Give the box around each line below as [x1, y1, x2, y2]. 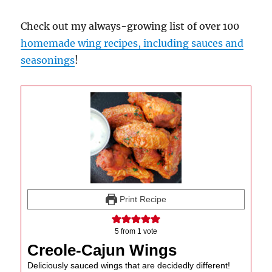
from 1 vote [119, 228, 157, 236]
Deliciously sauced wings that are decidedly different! [27, 260, 231, 271]
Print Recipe [117, 194, 166, 205]
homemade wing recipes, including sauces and [21, 37, 244, 50]
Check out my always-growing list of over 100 [21, 20, 240, 33]
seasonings [21, 54, 75, 67]
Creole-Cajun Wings [27, 242, 177, 259]
